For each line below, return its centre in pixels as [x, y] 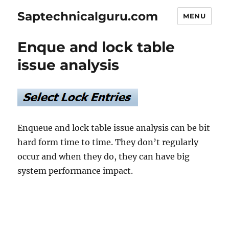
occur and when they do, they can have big [104, 156]
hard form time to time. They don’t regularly [108, 142]
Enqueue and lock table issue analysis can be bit [114, 128]
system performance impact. [75, 171]
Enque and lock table [96, 47]
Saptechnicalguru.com [88, 16]
